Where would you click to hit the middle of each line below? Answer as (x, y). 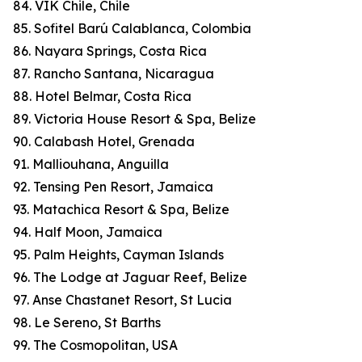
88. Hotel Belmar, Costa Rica (102, 97)
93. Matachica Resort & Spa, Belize (121, 210)
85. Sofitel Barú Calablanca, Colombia (132, 29)
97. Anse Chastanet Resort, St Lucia (122, 300)
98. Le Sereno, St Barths (87, 323)
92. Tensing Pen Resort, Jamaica (113, 187)
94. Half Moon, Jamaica (88, 232)
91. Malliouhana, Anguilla (91, 164)
